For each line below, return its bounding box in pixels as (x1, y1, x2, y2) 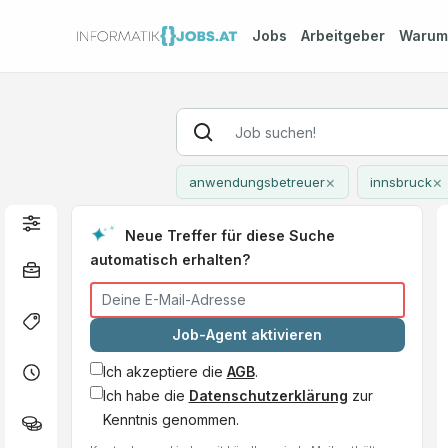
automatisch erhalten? (89, 250, 250, 268)
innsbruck (369, 174, 432, 190)
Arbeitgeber (300, 27, 385, 44)
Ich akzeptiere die (102, 362, 227, 380)
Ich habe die (102, 386, 189, 404)
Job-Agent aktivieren (172, 326, 323, 343)
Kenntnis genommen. (102, 410, 239, 428)
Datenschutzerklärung (188, 386, 348, 404)
